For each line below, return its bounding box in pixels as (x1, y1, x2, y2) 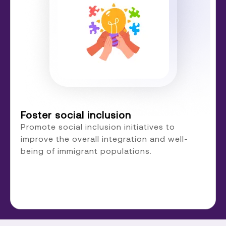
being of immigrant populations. (21, 145, 152, 155)
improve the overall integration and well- (21, 133, 188, 143)
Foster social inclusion (21, 108, 131, 121)
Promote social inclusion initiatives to (21, 121, 175, 131)
